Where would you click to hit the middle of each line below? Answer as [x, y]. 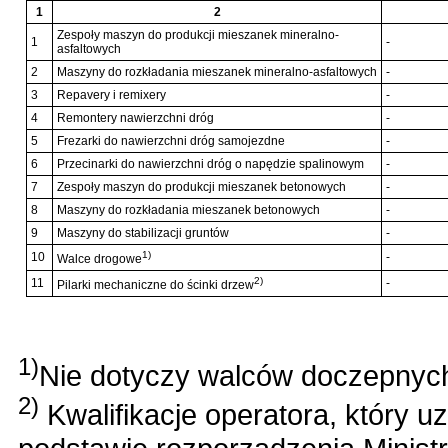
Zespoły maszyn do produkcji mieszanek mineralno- [198, 34]
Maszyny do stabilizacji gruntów [143, 232]
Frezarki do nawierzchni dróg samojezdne [171, 140]
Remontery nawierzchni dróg [135, 117]
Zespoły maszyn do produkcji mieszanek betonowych [201, 186]
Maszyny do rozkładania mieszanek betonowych [188, 209]
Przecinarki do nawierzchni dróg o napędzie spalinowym [210, 163]
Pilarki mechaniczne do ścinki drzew [155, 284]
